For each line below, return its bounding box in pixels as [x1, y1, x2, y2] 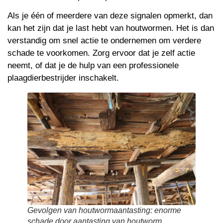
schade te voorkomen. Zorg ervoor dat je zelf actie [7, 48, 195, 58]
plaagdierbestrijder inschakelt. [7, 73, 119, 83]
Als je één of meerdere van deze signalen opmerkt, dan [7, 11, 213, 21]
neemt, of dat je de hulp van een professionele [7, 61, 179, 71]
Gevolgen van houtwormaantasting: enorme [27, 206, 181, 215]
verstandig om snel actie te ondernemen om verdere [7, 36, 201, 46]
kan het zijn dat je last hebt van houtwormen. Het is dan [7, 23, 214, 33]
